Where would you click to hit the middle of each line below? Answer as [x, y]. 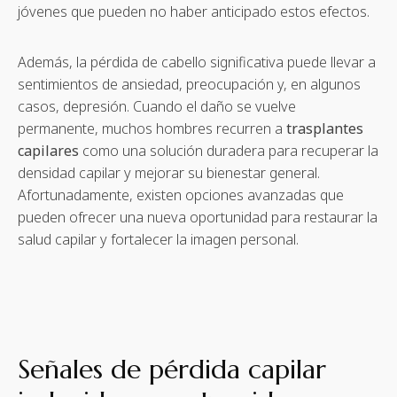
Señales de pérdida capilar [172, 369]
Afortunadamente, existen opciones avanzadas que [181, 195]
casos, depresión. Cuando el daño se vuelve [157, 106]
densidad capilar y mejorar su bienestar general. [169, 172]
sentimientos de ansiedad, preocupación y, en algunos [189, 84]
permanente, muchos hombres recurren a [152, 128]
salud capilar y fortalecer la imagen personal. [158, 239]
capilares [48, 150]
